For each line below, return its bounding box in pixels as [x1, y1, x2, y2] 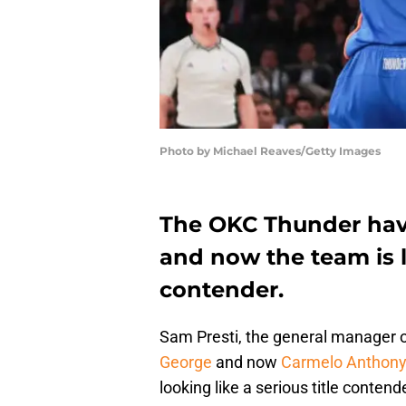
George [159, 353, 212, 372]
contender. [159, 276, 284, 304]
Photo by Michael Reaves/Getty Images [159, 144, 381, 159]
